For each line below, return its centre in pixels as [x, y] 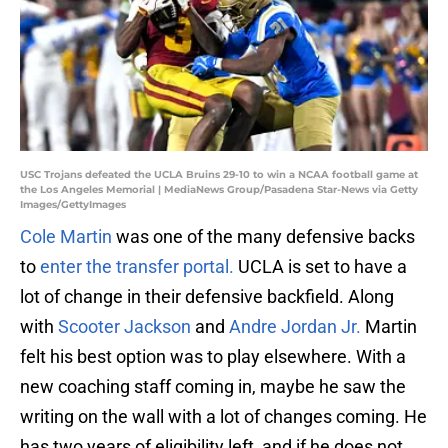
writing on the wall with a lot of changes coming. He [223, 417]
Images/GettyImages [73, 205]
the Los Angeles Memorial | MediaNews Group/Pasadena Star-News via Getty [219, 190]
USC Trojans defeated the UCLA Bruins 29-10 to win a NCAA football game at [219, 175]
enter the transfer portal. [137, 267]
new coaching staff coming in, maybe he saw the [213, 387]
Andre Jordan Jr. [295, 327]
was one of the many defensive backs [263, 237]
